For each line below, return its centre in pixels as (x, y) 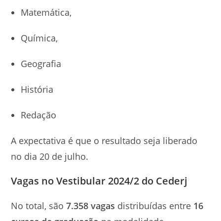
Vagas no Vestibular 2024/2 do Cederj (99, 181)
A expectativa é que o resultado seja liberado (104, 141)
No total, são (37, 206)
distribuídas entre (156, 206)
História (38, 89)
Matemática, (46, 12)
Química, (39, 38)
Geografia (42, 64)
